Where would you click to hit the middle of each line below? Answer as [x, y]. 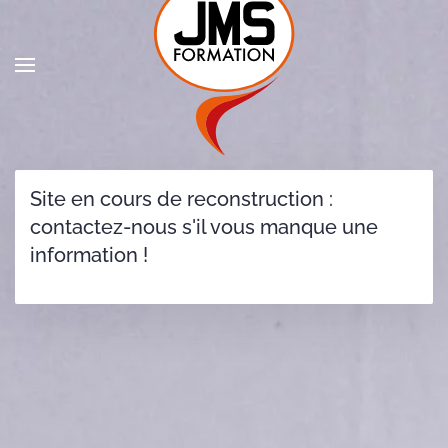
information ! [89, 255]
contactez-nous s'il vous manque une [204, 227]
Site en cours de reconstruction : [181, 199]
